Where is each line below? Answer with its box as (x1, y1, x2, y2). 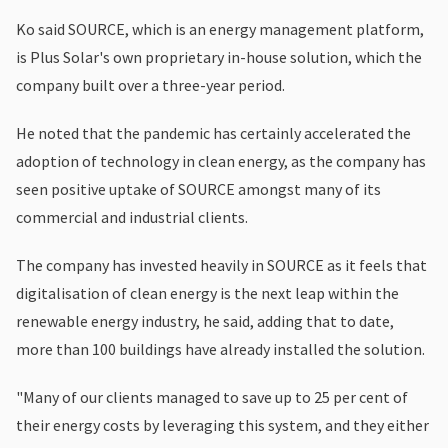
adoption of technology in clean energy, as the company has (16, 150, 426, 171)
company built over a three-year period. (16, 74, 285, 95)
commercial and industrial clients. (16, 206, 248, 227)
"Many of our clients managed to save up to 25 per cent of (16, 386, 408, 407)
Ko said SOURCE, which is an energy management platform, (16, 18, 424, 39)
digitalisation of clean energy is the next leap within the (16, 282, 399, 303)
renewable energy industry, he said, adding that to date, (16, 310, 394, 331)
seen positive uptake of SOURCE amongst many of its (16, 178, 381, 199)
